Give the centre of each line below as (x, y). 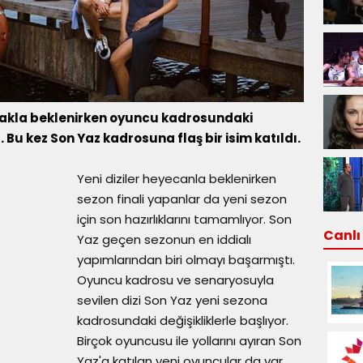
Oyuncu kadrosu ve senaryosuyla (175, 280)
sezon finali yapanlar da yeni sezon (182, 199)
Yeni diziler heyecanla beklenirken (177, 179)
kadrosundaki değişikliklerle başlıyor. (183, 320)
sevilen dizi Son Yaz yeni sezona (172, 300)
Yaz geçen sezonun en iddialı (164, 239)
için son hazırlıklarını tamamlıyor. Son (184, 219)
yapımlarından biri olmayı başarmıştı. (186, 260)
